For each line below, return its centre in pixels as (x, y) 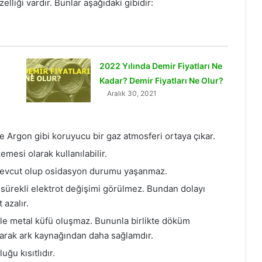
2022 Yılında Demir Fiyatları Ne (161, 66)
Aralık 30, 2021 (132, 93)
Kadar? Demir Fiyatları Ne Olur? (161, 80)
